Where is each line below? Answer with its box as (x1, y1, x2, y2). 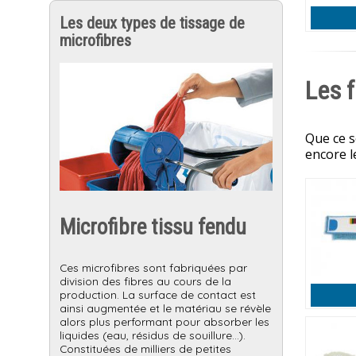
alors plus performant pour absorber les (60, 315, 269, 329)
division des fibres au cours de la (60, 274, 231, 288)
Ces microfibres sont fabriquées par (60, 261, 247, 275)
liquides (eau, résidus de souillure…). (60, 328, 246, 342)
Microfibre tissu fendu (60, 215, 246, 241)
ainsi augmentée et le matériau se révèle (60, 301, 271, 315)
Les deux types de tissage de (60, 13, 245, 33)
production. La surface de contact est (60, 288, 256, 302)
